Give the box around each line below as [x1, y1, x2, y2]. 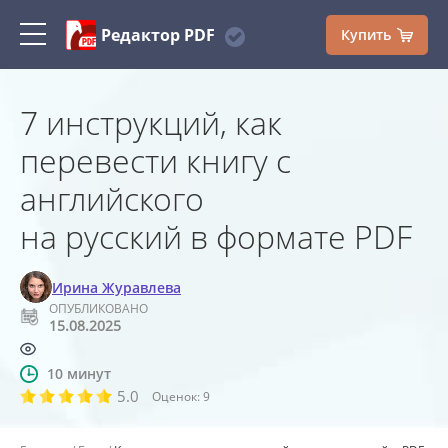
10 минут [47, 364, 111, 383]
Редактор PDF [101, 23, 215, 46]
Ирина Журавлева [52, 277, 181, 297]
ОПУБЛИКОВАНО [49, 300, 148, 317]
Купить [341, 24, 395, 44]
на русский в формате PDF [20, 215, 412, 258]
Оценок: [152, 388, 203, 406]
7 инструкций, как [20, 101, 282, 144]
